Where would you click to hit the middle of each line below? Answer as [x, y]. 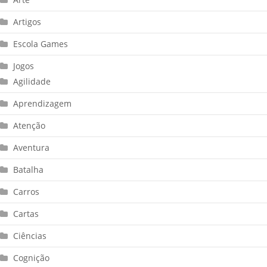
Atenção [29, 125]
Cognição [31, 258]
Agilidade [32, 81]
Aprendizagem [42, 103]
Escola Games [41, 44]
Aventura [31, 148]
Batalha [28, 170]
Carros [26, 192]
